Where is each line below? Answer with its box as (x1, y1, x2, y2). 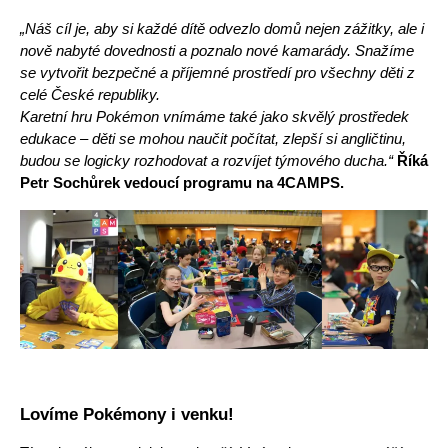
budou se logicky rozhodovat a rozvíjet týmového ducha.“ (20, 153, 397, 170)
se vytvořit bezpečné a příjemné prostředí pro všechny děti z (20, 65, 415, 82)
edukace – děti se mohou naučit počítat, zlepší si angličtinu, (20, 131, 406, 148)
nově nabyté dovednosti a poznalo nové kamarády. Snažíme (20, 43, 414, 60)
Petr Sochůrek (20, 175, 124, 192)
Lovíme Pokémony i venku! (20, 403, 234, 424)
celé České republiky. (20, 87, 160, 104)
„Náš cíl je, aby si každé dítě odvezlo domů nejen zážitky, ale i (20, 21, 424, 38)
